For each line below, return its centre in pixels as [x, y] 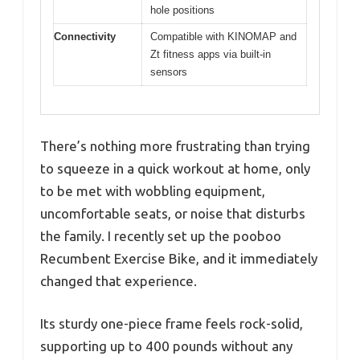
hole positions [182, 10]
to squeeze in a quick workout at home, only [175, 168]
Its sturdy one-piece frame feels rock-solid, [172, 324]
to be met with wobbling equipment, [153, 190]
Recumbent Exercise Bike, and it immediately [179, 258]
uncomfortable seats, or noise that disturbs [173, 213]
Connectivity [85, 37]
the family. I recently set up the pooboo [161, 235]
